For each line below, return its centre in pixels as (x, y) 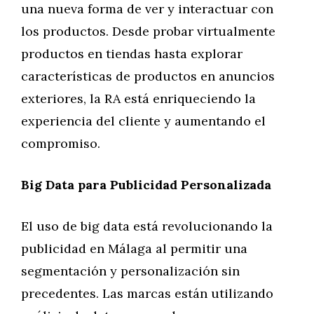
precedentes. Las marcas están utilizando (147, 293)
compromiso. (61, 143)
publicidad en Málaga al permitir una (134, 248)
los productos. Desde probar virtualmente (148, 31)
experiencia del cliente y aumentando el (143, 121)
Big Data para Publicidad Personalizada (146, 185)
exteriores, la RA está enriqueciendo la (138, 98)
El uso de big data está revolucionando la (147, 226)
